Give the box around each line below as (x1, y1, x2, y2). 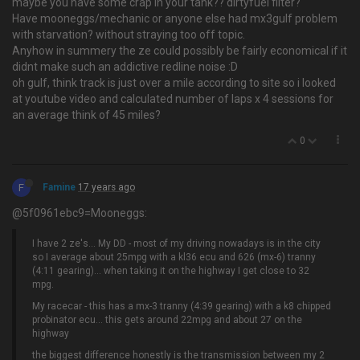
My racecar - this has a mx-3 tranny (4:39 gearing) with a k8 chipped (32, 301, 331, 312)
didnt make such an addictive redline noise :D (12, 60, 238, 73)
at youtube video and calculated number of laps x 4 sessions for (12, 92, 333, 105)
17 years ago (78, 182, 135, 193)
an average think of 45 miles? (12, 108, 161, 121)
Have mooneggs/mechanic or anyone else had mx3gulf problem (12, 12, 337, 25)
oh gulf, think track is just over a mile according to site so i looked (12, 76, 336, 89)
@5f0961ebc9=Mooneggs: (12, 207, 147, 219)
